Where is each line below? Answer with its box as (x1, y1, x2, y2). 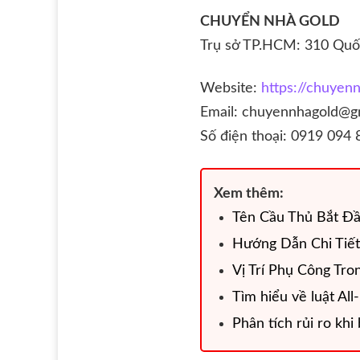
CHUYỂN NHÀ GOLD (200, 14, 340, 30)
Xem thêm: (214, 186, 284, 201)
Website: (200, 81, 257, 96)
